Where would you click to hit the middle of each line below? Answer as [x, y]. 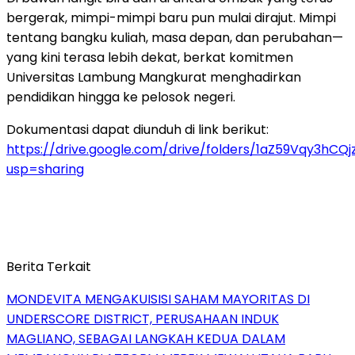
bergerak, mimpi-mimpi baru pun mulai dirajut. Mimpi [171, 17]
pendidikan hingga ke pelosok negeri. [121, 97]
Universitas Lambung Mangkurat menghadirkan [154, 77]
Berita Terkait [49, 266]
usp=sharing [45, 169]
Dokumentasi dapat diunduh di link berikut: [137, 129]
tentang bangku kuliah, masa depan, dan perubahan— [175, 37]
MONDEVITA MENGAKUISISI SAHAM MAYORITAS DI [158, 299]
